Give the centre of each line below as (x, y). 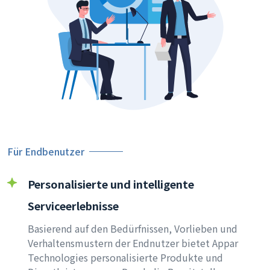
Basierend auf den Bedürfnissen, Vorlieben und (133, 228)
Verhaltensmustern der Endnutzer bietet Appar (133, 243)
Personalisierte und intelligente (111, 184)
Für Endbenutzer (46, 151)
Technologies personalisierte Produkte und (125, 257)
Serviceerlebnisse (73, 206)
